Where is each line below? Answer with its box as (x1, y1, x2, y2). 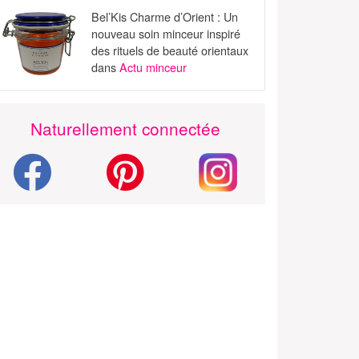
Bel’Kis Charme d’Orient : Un (91, 8, 239, 26)
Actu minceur (119, 58, 188, 76)
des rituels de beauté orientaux (91, 42, 249, 59)
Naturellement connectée (30, 116, 220, 141)
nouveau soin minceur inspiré (91, 25, 241, 42)
